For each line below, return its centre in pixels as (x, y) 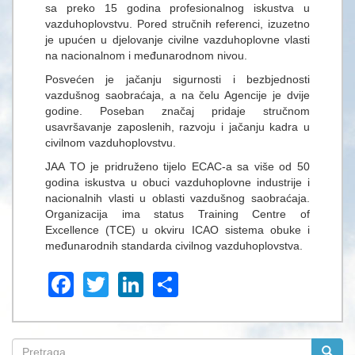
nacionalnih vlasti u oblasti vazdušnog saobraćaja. (177, 198)
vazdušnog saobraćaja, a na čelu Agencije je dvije (177, 95)
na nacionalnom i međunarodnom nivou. (148, 56)
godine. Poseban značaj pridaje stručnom (177, 111)
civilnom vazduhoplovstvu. (111, 143)
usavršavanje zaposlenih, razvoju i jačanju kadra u (177, 127)
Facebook (130, 282)
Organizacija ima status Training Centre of (177, 214)
